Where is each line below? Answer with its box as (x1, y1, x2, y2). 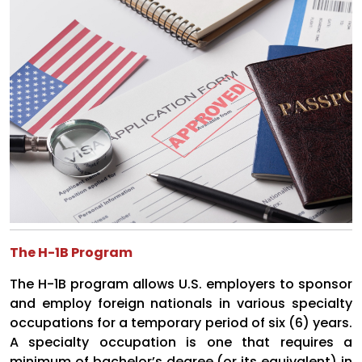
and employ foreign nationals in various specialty (10, 293, 352, 313)
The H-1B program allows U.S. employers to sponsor (10, 274, 352, 293)
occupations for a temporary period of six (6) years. (10, 313, 352, 332)
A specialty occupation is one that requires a (10, 332, 352, 351)
